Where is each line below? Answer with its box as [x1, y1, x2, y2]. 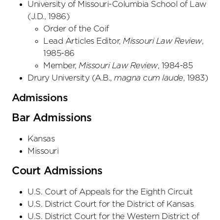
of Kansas [156, 200, 193, 209]
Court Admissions [12, 166, 102, 177]
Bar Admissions [12, 113, 91, 124]
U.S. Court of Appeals [27, 188, 110, 196]
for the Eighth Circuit [112, 188, 192, 196]
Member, [43, 61, 79, 70]
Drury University [27, 74, 89, 82]
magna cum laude [114, 74, 183, 82]
